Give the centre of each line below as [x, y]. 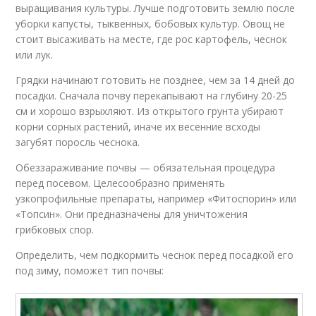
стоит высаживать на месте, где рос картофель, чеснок [152, 39]
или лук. [35, 54]
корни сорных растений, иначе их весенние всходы [138, 126]
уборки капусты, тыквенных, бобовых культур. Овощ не [151, 23]
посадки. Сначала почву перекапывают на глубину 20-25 [152, 95]
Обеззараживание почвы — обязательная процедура [146, 167]
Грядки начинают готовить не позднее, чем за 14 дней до [156, 80]
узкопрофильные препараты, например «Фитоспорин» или [156, 198]
